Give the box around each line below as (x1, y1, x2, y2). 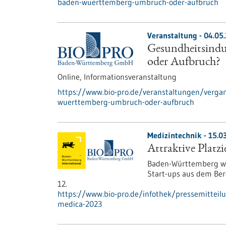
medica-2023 (58, 199, 102, 209)
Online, (58, 72, 84, 82)
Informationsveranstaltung (84, 72, 177, 82)
